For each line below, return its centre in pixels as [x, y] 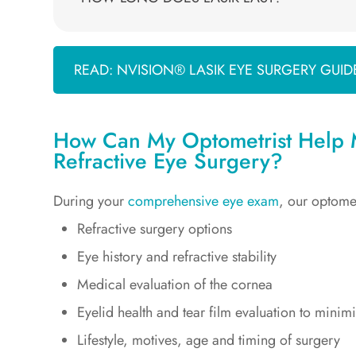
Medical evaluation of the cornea [175, 285]
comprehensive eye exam [204, 201]
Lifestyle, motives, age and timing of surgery [209, 341]
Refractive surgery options [155, 229]
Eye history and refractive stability [177, 257]
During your [91, 201]
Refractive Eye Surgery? [168, 161]
